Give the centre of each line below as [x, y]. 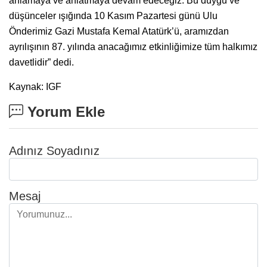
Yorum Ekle [64, 111]
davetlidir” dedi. [41, 62]
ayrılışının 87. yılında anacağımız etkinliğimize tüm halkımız [133, 46]
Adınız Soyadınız [54, 150]
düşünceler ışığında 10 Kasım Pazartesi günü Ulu [113, 15]
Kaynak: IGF [35, 86]
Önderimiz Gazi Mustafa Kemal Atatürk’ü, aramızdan [119, 31]
